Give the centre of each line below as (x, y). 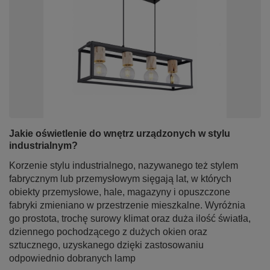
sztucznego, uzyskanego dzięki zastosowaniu (106, 245)
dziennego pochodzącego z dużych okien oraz (108, 232)
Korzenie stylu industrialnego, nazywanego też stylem (124, 165)
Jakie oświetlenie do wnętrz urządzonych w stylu (120, 133)
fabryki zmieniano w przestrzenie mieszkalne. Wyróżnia (127, 205)
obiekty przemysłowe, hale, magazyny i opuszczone (120, 192)
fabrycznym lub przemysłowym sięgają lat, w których (120, 179)
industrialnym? (43, 146)
